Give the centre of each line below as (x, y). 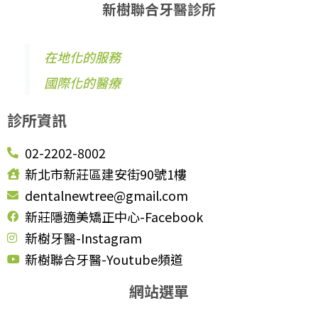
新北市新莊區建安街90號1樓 (106, 174)
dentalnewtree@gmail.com (106, 195)
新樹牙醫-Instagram (83, 238)
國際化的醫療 (82, 82)
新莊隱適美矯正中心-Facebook (114, 216)
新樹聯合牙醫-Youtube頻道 (104, 259)
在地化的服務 (82, 57)
